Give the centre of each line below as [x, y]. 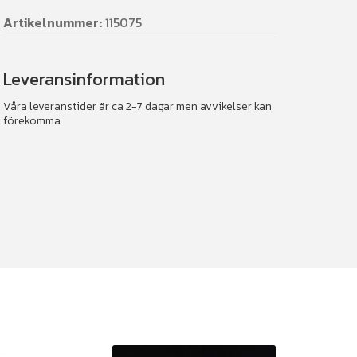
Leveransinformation [84, 80]
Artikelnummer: [53, 23]
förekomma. [33, 120]
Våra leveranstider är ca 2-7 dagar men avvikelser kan [137, 106]
